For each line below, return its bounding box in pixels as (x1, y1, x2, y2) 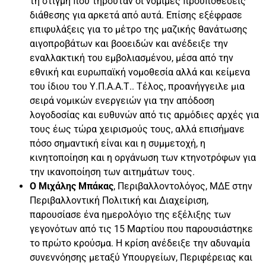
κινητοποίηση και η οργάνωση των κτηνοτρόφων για (30, 151, 256, 163)
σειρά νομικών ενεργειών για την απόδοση (30, 94, 214, 106)
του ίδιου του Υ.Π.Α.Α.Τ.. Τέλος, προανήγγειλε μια (30, 80, 245, 92)
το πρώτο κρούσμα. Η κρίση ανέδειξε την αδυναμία (30, 237, 250, 249)
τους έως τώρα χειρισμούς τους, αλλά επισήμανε (30, 123, 245, 135)
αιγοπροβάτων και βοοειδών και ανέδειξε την (30, 37, 228, 49)
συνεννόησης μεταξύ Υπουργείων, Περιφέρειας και (30, 251, 252, 263)
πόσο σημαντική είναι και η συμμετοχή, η (30, 137, 205, 149)
